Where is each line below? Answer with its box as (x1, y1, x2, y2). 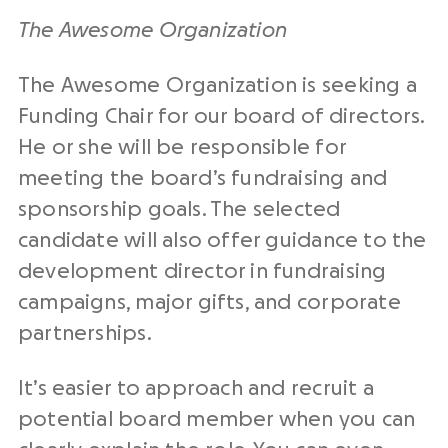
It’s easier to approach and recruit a (18, 378, 374, 399)
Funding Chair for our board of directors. (18, 106, 425, 127)
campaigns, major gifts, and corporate (18, 292, 401, 313)
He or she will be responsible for (18, 137, 346, 158)
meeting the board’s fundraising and (18, 168, 388, 189)
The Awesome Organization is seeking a (18, 75, 417, 96)
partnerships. (18, 323, 152, 344)
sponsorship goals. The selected (18, 199, 341, 220)
